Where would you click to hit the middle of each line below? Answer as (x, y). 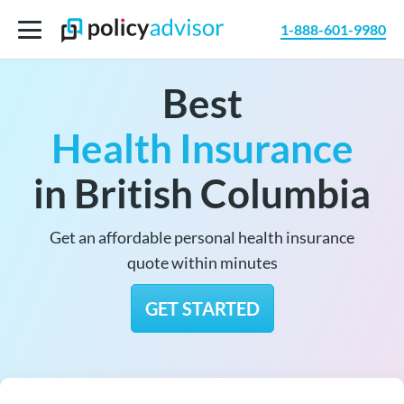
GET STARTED (202, 309)
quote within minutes (202, 263)
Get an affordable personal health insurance (202, 238)
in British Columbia (202, 193)
